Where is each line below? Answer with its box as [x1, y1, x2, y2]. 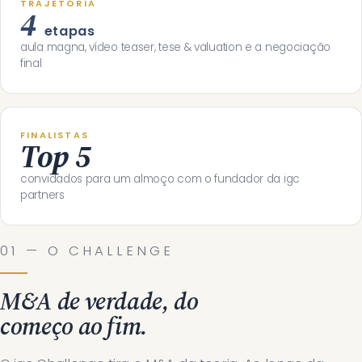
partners [20, 187, 65, 203]
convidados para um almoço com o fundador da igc [20, 171, 300, 187]
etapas [44, 22, 95, 40]
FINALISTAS [20, 128, 89, 141]
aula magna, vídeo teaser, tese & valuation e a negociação [20, 40, 330, 55]
